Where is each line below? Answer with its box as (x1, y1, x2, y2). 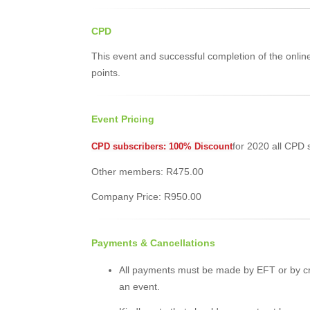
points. (91, 67, 120, 78)
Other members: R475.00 (91, 166, 203, 177)
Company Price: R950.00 (91, 191, 201, 202)
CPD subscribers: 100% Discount (91, 141, 232, 152)
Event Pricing (91, 113, 154, 125)
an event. (119, 281, 160, 292)
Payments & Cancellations (91, 237, 215, 248)
